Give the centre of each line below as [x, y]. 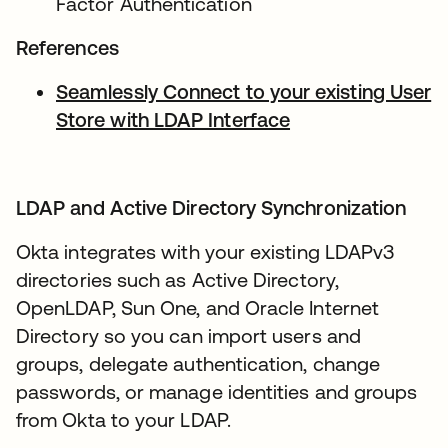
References [67, 47]
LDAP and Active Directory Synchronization [211, 207]
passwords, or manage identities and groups [217, 391]
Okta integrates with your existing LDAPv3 [205, 251]
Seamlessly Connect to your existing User [244, 91]
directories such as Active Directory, [177, 279]
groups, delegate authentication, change [198, 363]
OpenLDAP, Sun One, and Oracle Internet [198, 307]
